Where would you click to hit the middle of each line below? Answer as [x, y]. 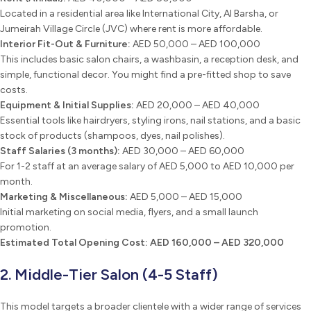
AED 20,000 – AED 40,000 [197, 105]
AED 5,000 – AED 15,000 [185, 196]
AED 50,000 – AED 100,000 [195, 44]
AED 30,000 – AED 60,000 [182, 151]
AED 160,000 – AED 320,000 [217, 242]
